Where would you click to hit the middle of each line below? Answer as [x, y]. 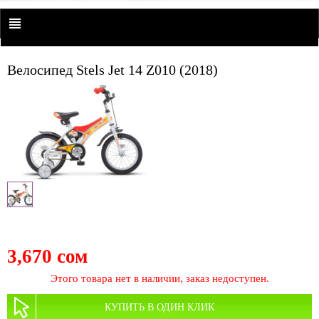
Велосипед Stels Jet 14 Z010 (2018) [113, 70]
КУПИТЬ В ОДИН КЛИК [159, 308]
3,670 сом [47, 257]
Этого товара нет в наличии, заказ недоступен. [159, 279]
